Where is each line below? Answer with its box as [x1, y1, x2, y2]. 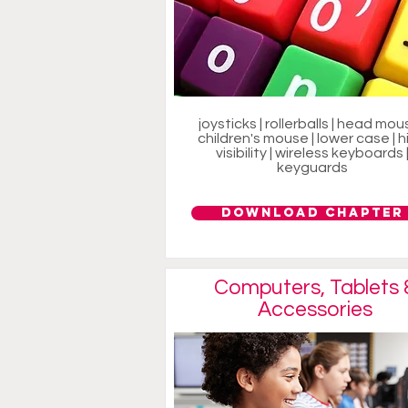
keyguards [276, 160, 348, 175]
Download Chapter [220, 205, 403, 220]
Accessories [258, 299, 372, 321]
